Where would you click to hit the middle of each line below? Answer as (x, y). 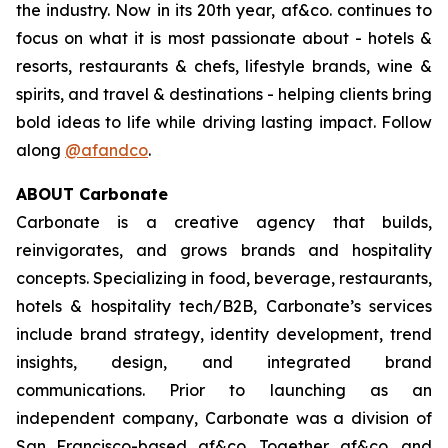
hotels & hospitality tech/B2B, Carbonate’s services (224, 306)
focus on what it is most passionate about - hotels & (224, 38)
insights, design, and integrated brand (224, 362)
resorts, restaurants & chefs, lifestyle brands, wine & (224, 66)
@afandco (106, 150)
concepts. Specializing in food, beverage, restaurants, (224, 278)
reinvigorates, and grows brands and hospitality (224, 250)
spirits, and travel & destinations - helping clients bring (224, 94)
